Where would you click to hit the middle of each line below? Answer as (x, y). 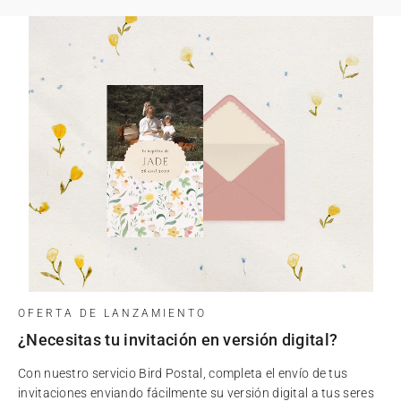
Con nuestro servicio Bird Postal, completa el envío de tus (183, 373)
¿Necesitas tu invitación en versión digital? (178, 339)
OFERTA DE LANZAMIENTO (112, 313)
